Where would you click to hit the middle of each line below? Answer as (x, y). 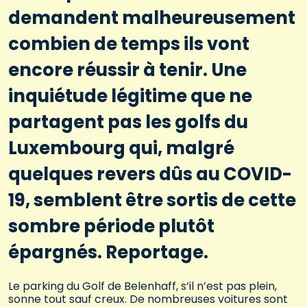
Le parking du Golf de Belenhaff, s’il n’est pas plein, (143, 286)
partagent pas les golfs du (128, 122)
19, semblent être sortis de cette (152, 200)
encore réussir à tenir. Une (127, 70)
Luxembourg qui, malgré (121, 148)
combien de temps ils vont (129, 44)
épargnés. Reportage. (108, 253)
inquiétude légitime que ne (130, 96)
